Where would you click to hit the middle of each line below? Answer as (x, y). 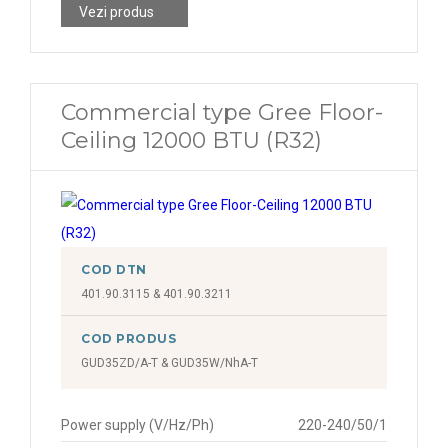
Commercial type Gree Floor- (222, 112)
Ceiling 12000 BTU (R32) (191, 140)
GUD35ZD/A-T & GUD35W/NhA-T (169, 363)
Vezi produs (116, 12)
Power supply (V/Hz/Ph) (137, 425)
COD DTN (114, 269)
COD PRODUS (129, 338)
